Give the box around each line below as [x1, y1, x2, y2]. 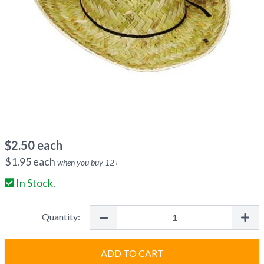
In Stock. [14, 176, 55, 189]
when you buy [57, 157, 105, 167]
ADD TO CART [100, 247, 164, 259]
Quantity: [42, 211, 80, 222]
